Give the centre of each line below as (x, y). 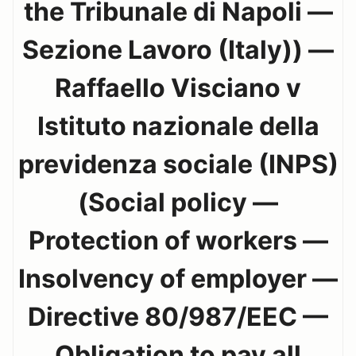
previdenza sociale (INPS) (178, 164)
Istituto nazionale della (178, 126)
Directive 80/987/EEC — (178, 316)
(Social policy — (178, 202)
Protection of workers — (178, 240)
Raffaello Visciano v (178, 87)
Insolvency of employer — (178, 278)
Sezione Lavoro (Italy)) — (178, 49)
